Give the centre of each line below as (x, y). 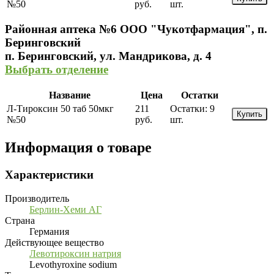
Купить (250, 114)
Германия (49, 231)
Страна (20, 220)
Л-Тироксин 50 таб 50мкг (60, 109)
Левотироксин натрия (75, 253)
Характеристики (49, 174)
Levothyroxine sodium (73, 264)
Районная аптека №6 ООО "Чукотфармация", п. (136, 29)
